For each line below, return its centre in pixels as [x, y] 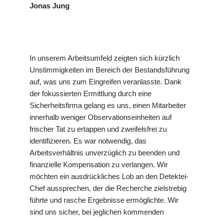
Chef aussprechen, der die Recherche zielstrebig [108, 188]
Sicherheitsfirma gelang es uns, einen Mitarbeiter [108, 106]
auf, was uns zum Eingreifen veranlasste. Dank [106, 82]
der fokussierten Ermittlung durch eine [91, 94]
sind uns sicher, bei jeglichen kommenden [97, 212]
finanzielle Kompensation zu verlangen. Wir [99, 165]
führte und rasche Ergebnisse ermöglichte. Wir [104, 200]
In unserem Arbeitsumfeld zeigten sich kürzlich [105, 58]
